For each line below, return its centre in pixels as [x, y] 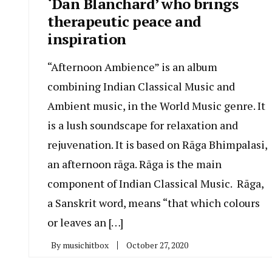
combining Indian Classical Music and [141, 86]
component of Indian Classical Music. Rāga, [155, 183]
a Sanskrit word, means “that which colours [154, 202]
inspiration [87, 39]
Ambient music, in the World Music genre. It [156, 105]
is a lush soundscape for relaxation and [143, 125]
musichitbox [86, 245]
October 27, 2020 [157, 245]
